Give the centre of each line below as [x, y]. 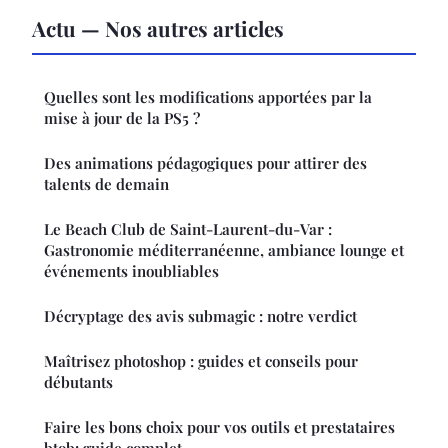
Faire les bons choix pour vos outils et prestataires [219, 427]
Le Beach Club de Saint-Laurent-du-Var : [188, 229]
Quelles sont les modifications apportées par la [208, 97]
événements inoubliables [131, 271]
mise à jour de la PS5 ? [122, 118]
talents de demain [106, 184]
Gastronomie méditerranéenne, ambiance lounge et [224, 250]
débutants [78, 382]
